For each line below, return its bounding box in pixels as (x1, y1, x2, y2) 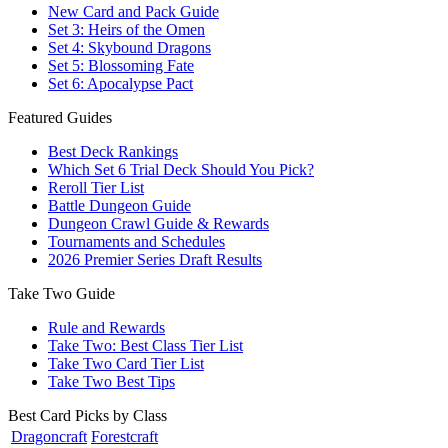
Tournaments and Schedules (48, 232, 225, 250)
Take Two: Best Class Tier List (48, 336, 243, 354)
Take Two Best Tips (48, 372, 175, 390)
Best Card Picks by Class (8, 406, 167, 424)
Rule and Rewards (48, 318, 165, 336)
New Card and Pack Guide (48, 2, 219, 20)
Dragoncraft (11, 427, 87, 445)
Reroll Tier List (48, 178, 144, 196)
